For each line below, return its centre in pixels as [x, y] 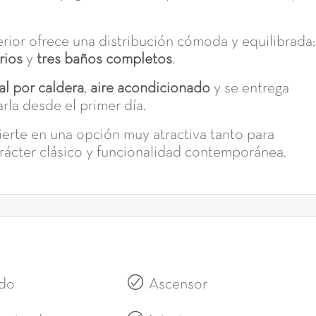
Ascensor [178, 285]
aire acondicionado [150, 89]
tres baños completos [104, 60]
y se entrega [250, 89]
